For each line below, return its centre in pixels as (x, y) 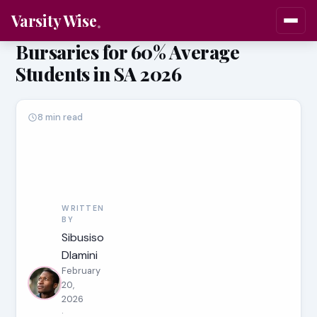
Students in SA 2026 (99, 74)
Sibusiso (83, 237)
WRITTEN (83, 208)
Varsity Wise (54, 20)
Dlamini (80, 255)
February (81, 271)
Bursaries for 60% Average (128, 52)
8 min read (60, 117)
